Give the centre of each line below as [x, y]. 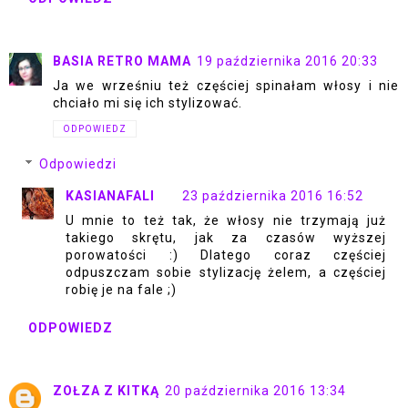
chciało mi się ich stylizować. [148, 102]
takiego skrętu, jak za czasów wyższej [226, 238]
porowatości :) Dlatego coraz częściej [226, 255]
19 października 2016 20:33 [287, 61]
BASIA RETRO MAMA [122, 61]
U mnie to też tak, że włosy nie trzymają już [226, 221]
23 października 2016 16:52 [273, 196]
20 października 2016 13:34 [255, 390]
